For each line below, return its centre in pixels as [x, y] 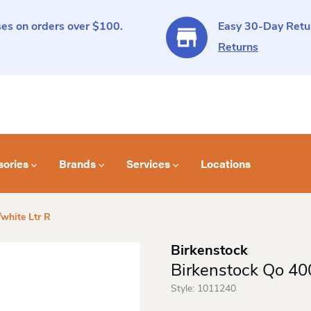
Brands [78, 163]
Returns [238, 48]
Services [149, 163]
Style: [184, 289]
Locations [226, 163]
